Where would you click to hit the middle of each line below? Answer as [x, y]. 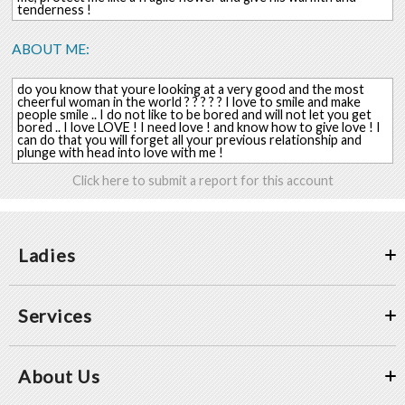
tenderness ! [54, 10]
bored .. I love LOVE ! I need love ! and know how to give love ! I [198, 127]
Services [55, 316]
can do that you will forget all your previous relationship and [189, 139]
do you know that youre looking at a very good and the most [190, 89]
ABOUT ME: [51, 49]
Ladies [47, 255]
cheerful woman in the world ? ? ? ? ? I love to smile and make [188, 101]
